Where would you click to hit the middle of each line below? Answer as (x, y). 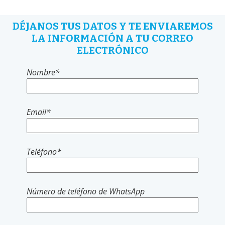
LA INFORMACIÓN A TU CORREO (113, 38)
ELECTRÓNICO (113, 50)
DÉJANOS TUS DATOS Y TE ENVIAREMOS (113, 26)
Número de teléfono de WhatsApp (85, 191)
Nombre (41, 72)
